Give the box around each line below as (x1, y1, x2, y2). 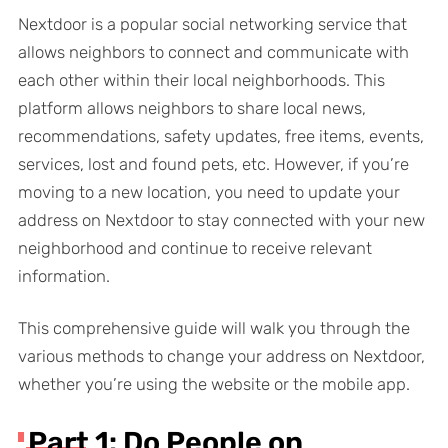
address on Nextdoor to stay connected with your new (17, 210, 425, 231)
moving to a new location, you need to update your (17, 182, 400, 203)
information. (17, 266, 110, 287)
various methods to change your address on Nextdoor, (17, 346, 425, 367)
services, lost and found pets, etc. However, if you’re (17, 154, 409, 175)
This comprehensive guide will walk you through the (17, 318, 410, 339)
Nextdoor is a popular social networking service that (17, 14, 407, 35)
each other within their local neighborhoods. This (17, 70, 385, 91)
